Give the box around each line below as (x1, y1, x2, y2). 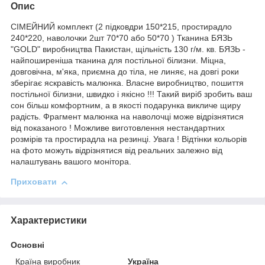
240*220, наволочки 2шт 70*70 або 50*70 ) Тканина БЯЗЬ (11, 33, 232, 43)
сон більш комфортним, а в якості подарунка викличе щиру (11, 101, 241, 111)
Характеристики (11, 215, 87, 226)
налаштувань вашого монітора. (11, 157, 131, 167)
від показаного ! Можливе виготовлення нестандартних (11, 123, 225, 133)
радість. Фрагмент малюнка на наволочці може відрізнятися (11, 112, 244, 122)
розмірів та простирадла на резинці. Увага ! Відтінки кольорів (11, 134, 247, 144)
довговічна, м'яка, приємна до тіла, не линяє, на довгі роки (11, 67, 239, 77)
